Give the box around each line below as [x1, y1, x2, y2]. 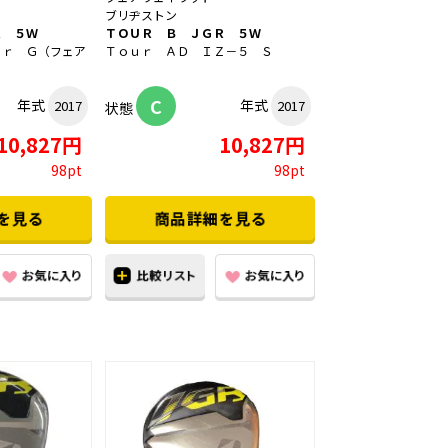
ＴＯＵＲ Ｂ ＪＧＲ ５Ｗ [105, 24, 261, 42]
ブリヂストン [105, 6, 177, 24]
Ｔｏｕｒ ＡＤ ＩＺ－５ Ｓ [105, 42, 273, 60]
